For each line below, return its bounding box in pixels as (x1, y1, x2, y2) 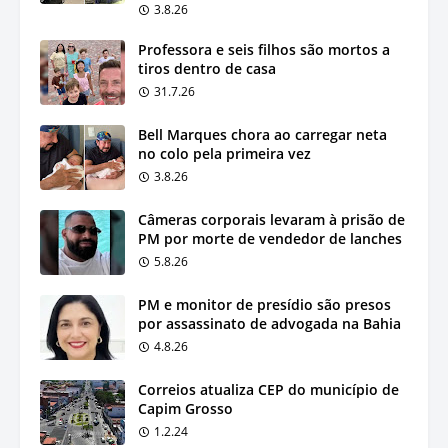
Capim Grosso (138, 399, 233, 419)
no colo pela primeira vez (138, 144, 311, 164)
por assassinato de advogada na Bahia (138, 314, 401, 334)
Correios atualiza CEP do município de (138, 380, 399, 400)
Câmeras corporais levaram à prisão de (138, 210, 405, 230)
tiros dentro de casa (138, 59, 276, 79)
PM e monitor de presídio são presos (138, 295, 391, 315)
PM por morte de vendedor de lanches (138, 229, 402, 249)
